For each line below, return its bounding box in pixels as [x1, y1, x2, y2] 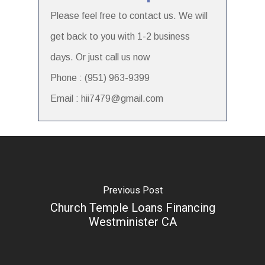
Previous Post [102, 185, 163, 196]
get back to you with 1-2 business [50, 31, 190, 41]
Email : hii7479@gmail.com [50, 93, 163, 104]
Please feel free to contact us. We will [50, 10, 208, 21]
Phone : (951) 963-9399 [50, 72, 150, 83]
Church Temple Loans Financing [50, 201, 215, 215]
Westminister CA [88, 215, 177, 230]
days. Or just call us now [50, 51, 150, 62]
